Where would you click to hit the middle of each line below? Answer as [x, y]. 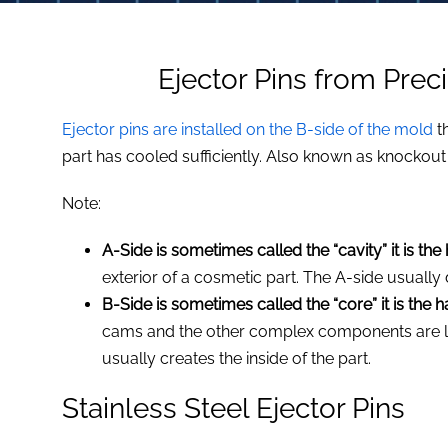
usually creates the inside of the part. [237, 358]
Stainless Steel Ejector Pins [234, 408]
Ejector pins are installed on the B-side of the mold [248, 129]
